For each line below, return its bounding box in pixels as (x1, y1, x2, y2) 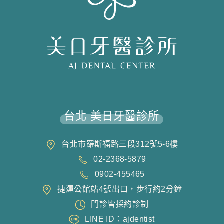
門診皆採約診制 (91, 199, 149, 208)
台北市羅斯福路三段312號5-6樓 (61, 139, 178, 148)
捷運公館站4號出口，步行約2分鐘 (57, 184, 182, 193)
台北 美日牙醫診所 (64, 109, 159, 122)
